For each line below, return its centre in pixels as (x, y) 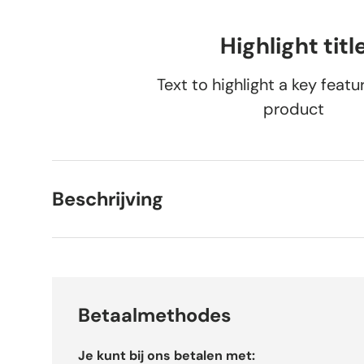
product (294, 109)
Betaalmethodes (154, 316)
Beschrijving (108, 199)
